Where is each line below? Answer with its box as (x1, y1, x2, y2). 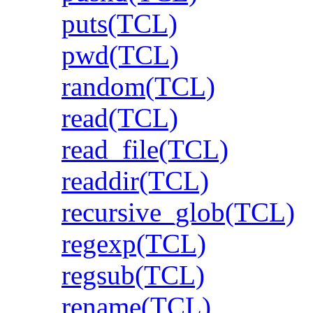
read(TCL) (61, 102, 178, 133)
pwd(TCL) (61, 39, 179, 70)
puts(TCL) (61, 8, 177, 38)
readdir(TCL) (61, 165, 209, 196)
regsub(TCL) (61, 259, 205, 290)
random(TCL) (61, 71, 215, 101)
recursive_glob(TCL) (61, 196, 295, 227)
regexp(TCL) (61, 228, 206, 259)
